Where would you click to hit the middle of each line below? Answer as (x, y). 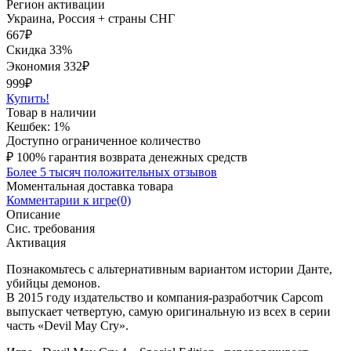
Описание (33, 214)
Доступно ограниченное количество (103, 140)
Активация (36, 242)
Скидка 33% (39, 49)
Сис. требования (51, 228)
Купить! (28, 98)
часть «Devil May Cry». (67, 325)
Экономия (35, 66)
